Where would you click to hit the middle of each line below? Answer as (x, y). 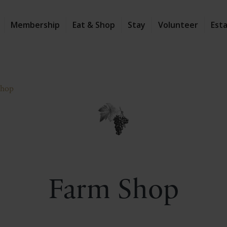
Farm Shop (113, 190)
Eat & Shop (94, 25)
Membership (35, 25)
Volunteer (178, 25)
